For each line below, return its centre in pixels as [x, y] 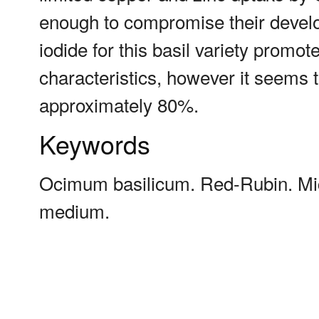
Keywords [95, 144]
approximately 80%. [119, 105]
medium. [74, 211]
